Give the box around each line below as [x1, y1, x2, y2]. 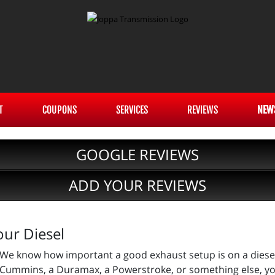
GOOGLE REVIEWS [76, 144, 199, 165]
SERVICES [116, 104, 148, 116]
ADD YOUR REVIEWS [69, 175, 206, 195]
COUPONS [42, 104, 77, 116]
